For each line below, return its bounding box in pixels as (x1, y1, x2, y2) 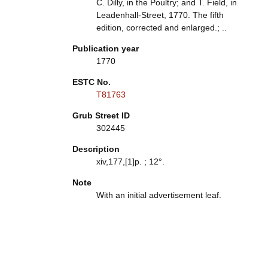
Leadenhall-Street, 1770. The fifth (96, 10, 224, 20)
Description (72, 144, 120, 154)
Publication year (72, 44, 139, 53)
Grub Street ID (72, 111, 130, 120)
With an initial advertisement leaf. (96, 190, 221, 200)
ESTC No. (72, 77, 111, 87)
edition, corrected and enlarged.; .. (96, 23, 227, 32)
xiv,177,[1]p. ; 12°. (96, 157, 165, 166)
